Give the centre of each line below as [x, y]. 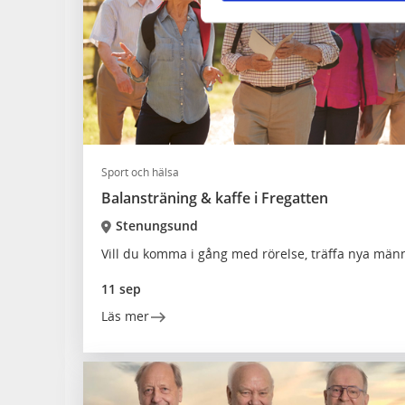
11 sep [121, 289]
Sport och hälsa [140, 172]
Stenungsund [156, 226]
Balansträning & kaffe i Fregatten [215, 198]
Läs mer [125, 316]
